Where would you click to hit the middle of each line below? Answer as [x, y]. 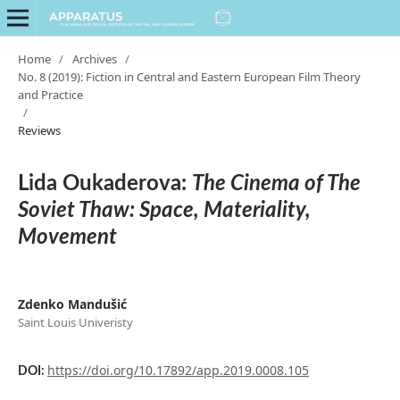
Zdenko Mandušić [72, 304]
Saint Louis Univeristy [75, 322]
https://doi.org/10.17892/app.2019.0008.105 [178, 370]
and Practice [50, 94]
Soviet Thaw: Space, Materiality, [164, 210]
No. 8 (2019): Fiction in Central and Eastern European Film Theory [189, 76]
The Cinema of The [276, 183]
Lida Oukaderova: [104, 183]
